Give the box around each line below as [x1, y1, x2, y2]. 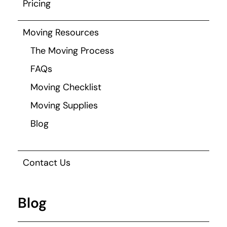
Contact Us [23, 156, 70, 169]
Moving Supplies [30, 99, 98, 111]
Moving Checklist [30, 81, 101, 93]
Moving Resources [23, 26, 99, 39]
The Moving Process [30, 44, 114, 57]
